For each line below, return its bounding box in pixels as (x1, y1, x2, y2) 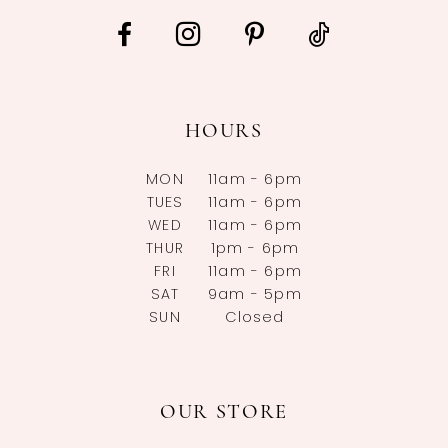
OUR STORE (159, 403, 289, 424)
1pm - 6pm (210, 241, 300, 257)
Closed (225, 310, 285, 326)
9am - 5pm (208, 287, 302, 303)
